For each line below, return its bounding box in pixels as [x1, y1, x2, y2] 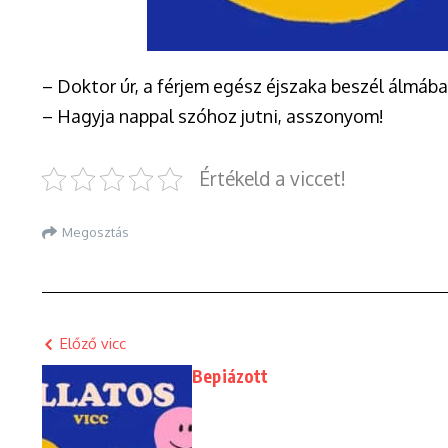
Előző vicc [60, 334, 126, 353]
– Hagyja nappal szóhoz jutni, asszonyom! [42, 105, 384, 127]
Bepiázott [192, 365, 268, 387]
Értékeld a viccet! [199, 166, 346, 191]
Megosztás [62, 223, 129, 240]
